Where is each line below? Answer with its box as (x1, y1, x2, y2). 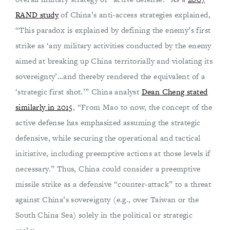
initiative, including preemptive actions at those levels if (15, 148, 210, 159)
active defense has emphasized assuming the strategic (15, 117, 201, 128)
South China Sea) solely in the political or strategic (15, 209, 193, 220)
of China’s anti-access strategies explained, (59, 9, 211, 20)
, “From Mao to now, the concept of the (72, 102, 213, 112)
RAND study (15, 9, 59, 20)
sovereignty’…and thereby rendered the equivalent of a (15, 71, 205, 82)
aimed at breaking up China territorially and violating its (15, 55, 213, 66)
